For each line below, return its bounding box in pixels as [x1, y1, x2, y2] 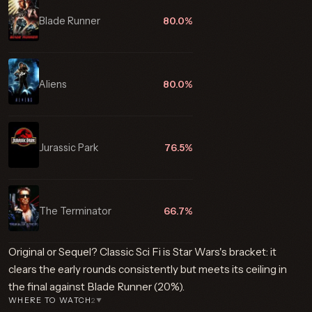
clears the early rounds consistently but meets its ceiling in [8, 263, 287, 276]
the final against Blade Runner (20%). [8, 280, 185, 293]
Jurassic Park [39, 141, 98, 154]
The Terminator [39, 205, 111, 217]
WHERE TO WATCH [8, 295, 92, 305]
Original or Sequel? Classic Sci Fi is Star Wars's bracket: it [8, 245, 276, 258]
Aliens [39, 78, 67, 91]
